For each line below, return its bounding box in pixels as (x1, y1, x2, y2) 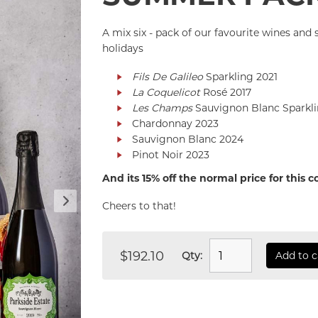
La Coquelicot (132, 85, 200, 99)
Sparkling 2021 (203, 70, 278, 83)
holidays (102, 42, 143, 55)
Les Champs (132, 101, 192, 114)
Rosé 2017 (200, 85, 251, 99)
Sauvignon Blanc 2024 (132, 132, 243, 146)
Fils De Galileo (132, 70, 203, 83)
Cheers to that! (102, 199, 176, 213)
